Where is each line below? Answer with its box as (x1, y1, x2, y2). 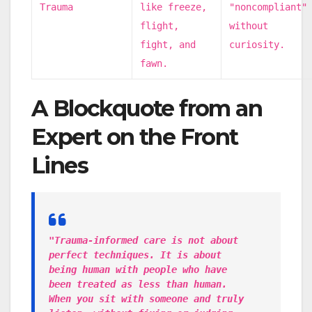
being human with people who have (49, 263, 227, 275)
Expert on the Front (31, 123, 238, 150)
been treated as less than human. (49, 278, 227, 290)
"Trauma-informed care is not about (49, 234, 238, 246)
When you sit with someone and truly (49, 292, 244, 304)
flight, (140, 19, 180, 31)
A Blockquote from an (31, 94, 262, 122)
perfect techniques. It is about (49, 249, 221, 260)
